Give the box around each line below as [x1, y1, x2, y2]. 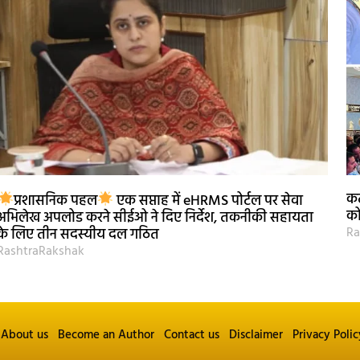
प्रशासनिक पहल [13, 189, 97, 213]
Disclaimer [228, 325, 283, 345]
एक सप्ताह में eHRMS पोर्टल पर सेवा [113, 189, 304, 213]
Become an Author [57, 325, 154, 345]
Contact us [163, 325, 219, 345]
